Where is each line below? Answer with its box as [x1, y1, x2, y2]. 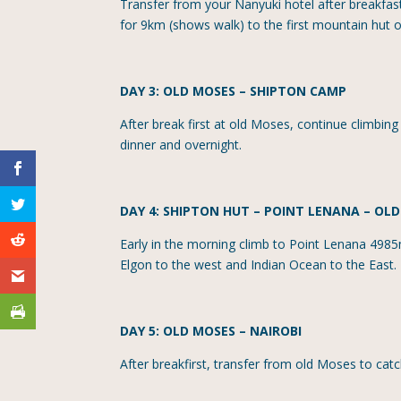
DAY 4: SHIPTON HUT [120, 201, 251, 219]
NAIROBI [250, 321, 303, 339]
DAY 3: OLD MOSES [120, 81, 236, 99]
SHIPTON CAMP [250, 81, 347, 99]
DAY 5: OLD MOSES [120, 321, 236, 339]
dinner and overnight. [120, 135, 243, 153]
